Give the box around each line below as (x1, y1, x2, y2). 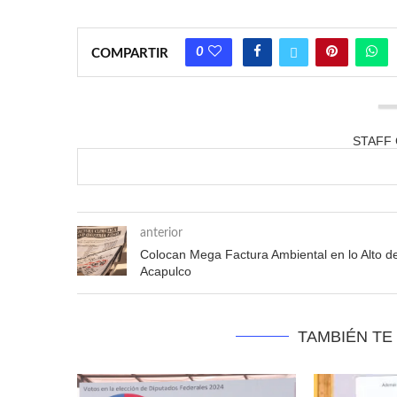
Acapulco (140, 263, 191, 278)
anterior (140, 226, 183, 239)
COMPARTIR (91, 46, 168, 60)
